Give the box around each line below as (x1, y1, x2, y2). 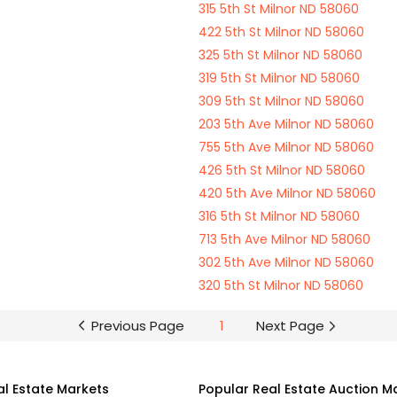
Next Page (255, 316, 324, 335)
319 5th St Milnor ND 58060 (198, 69, 360, 87)
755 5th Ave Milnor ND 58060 (198, 138, 374, 156)
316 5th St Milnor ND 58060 (198, 207, 360, 225)
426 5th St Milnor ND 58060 (198, 161, 365, 179)
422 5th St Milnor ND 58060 (198, 23, 364, 41)
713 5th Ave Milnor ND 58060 (198, 230, 370, 248)
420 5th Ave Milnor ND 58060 (198, 184, 376, 202)
